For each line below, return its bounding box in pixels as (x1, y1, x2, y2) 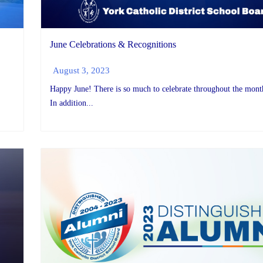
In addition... (50, 99, 93, 108)
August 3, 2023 (53, 65, 110, 76)
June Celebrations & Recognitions (50, 39, 176, 49)
